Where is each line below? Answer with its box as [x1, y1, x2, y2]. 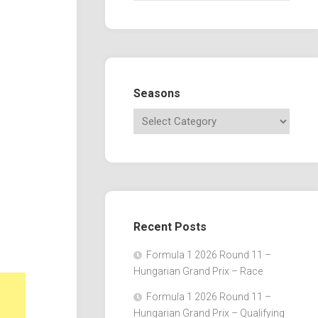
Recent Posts [133, 219, 207, 234]
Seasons [133, 86, 180, 100]
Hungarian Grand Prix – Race [133, 265, 263, 277]
